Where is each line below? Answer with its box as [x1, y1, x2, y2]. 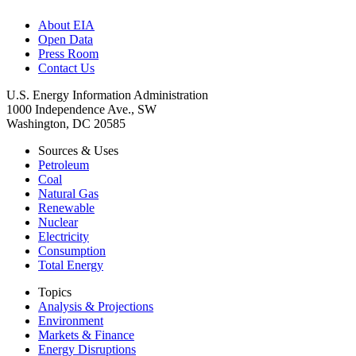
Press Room [38, 46, 99, 60]
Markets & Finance [38, 327, 134, 342]
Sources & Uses [38, 143, 118, 157]
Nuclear [38, 215, 78, 229]
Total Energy [38, 257, 103, 272]
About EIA [38, 17, 95, 32]
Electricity [38, 229, 89, 243]
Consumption [38, 243, 106, 257]
